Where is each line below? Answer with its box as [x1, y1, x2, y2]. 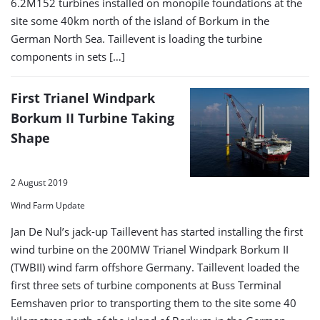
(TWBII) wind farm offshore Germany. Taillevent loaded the [11, 259, 299, 274]
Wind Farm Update [11, 199, 85, 211]
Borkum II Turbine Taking [11, 109, 174, 127]
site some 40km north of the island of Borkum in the [11, 14, 269, 29]
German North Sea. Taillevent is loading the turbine [11, 31, 262, 46]
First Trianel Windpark [11, 89, 155, 107]
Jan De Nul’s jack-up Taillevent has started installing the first [11, 224, 303, 239]
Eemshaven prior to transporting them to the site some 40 [11, 295, 296, 310]
